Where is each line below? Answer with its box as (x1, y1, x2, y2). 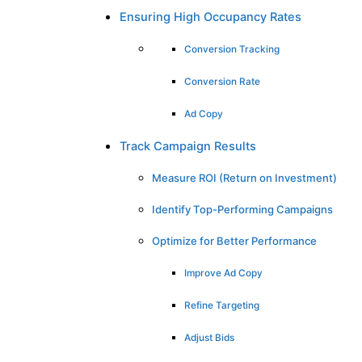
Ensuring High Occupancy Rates (120, 9, 301, 24)
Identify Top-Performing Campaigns (152, 202, 333, 216)
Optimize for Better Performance (152, 234, 317, 247)
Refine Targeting (184, 299, 259, 311)
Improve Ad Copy (184, 267, 263, 279)
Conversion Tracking (184, 43, 280, 55)
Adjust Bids (184, 331, 234, 343)
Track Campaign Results (120, 138, 256, 154)
